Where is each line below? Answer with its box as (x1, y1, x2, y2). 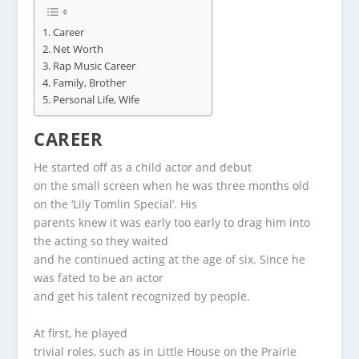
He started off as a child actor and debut (34, 159, 252, 175)
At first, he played (34, 325, 128, 341)
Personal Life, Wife (52, 92, 139, 107)
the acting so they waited (34, 233, 169, 249)
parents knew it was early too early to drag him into (34, 215, 311, 231)
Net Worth (52, 42, 103, 56)
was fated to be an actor (34, 270, 164, 286)
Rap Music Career (52, 58, 135, 73)
